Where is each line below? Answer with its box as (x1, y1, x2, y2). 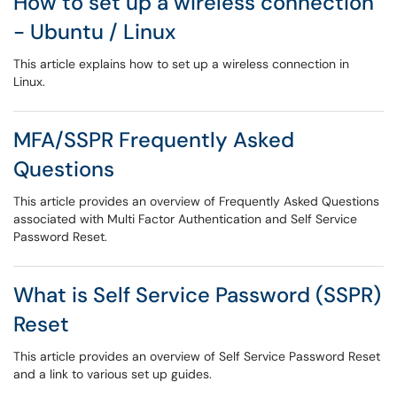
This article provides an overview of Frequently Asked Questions (13, 193, 379, 209)
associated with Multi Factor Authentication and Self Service (13, 211, 357, 227)
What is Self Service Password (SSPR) (13, 281, 381, 308)
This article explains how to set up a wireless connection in (13, 56, 349, 72)
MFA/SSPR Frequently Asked (13, 126, 294, 153)
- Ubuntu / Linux (13, 18, 175, 45)
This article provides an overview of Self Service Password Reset (13, 348, 380, 364)
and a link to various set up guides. (13, 366, 212, 382)
